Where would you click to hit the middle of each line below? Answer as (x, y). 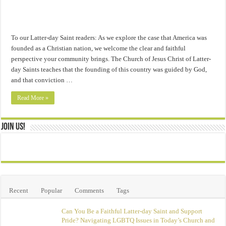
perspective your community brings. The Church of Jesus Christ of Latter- (111, 59)
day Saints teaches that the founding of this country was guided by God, (109, 69)
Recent (19, 190)
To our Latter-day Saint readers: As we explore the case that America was (109, 37)
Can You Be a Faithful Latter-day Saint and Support (132, 211)
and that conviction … (42, 80)
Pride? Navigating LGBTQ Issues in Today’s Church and (138, 220)
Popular (52, 190)
